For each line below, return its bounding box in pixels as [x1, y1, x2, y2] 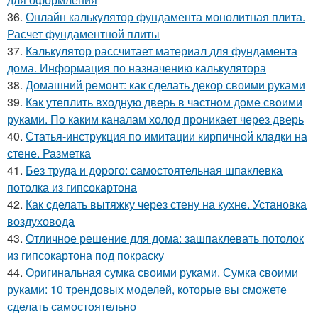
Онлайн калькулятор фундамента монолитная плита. [26, 8, 305, 25]
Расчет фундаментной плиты [7, 25, 160, 42]
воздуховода [7, 212, 75, 229]
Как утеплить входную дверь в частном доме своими [26, 93, 302, 110]
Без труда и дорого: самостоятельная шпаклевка [26, 161, 283, 178]
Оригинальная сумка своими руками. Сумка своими [26, 263, 298, 280]
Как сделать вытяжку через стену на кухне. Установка [26, 195, 307, 212]
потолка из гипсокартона [7, 178, 137, 195]
